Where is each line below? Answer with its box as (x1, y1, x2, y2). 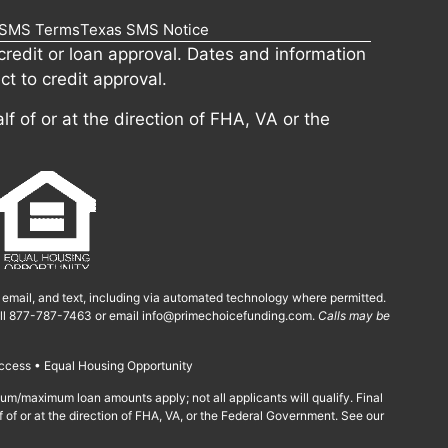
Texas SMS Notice (80, 20, 210, 40)
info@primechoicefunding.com (142, 307, 312, 323)
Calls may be (318, 307, 390, 323)
